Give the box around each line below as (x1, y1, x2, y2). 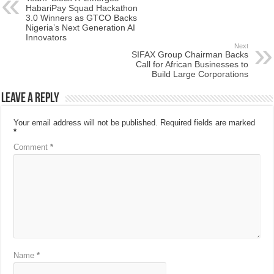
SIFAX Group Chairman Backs (131, 50, 248, 60)
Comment (13, 143, 51, 152)
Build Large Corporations (151, 69, 248, 80)
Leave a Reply (1, 92, 60, 106)
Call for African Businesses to (135, 59, 248, 70)
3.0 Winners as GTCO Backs (26, 13, 138, 23)
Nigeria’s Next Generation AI (26, 23, 136, 33)
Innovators (26, 32, 67, 43)
